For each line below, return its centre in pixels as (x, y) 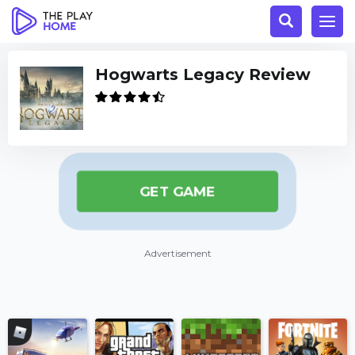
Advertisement (177, 253)
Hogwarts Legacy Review (203, 74)
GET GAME (177, 191)
